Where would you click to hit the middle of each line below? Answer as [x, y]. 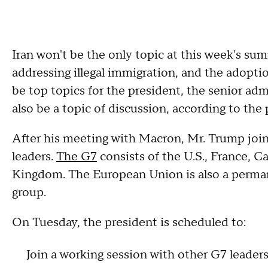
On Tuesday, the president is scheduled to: [129, 223]
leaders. [34, 157]
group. [31, 193]
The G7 [77, 157]
